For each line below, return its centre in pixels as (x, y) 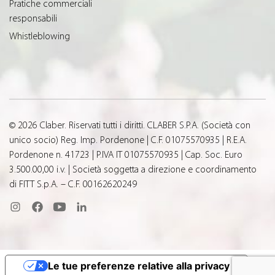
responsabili (33, 18)
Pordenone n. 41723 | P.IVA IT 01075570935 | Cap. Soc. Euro (126, 154)
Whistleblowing (40, 36)
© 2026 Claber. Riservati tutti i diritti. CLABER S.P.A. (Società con (130, 125)
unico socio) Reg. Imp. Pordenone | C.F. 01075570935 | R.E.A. (128, 140)
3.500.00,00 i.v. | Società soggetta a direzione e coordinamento (133, 169)
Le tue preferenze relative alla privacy (138, 265)
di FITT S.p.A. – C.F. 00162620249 (73, 184)
